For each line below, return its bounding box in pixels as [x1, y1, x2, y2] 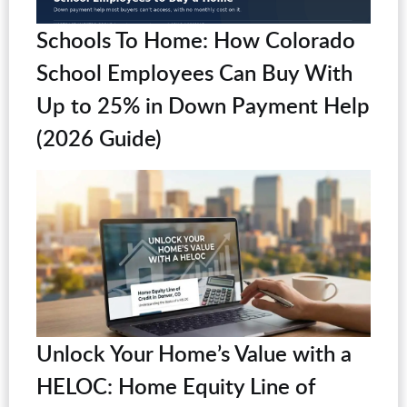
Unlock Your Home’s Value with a [36, 338, 352, 369]
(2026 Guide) [36, 123, 162, 154]
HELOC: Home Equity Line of [36, 371, 316, 402]
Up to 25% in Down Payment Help [36, 90, 370, 121]
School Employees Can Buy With [36, 57, 352, 88]
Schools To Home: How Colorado [36, 25, 355, 55]
